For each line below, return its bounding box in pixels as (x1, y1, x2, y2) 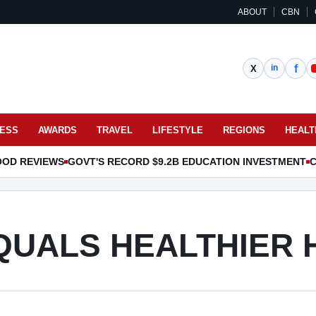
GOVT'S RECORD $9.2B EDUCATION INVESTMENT (68, 155, 306, 167)
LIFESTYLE (152, 124, 203, 135)
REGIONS (223, 124, 265, 135)
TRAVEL (97, 124, 133, 135)
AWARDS (38, 124, 77, 135)
